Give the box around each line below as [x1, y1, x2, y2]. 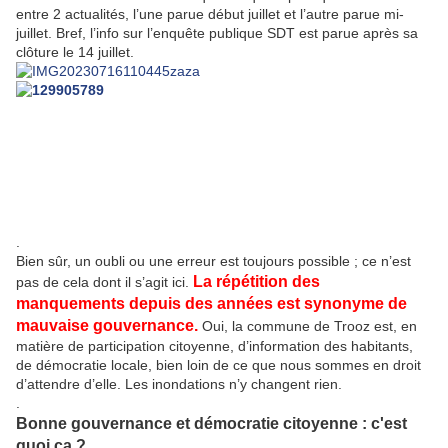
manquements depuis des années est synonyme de [16, 295, 407, 313]
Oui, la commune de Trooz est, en [198, 318, 417, 335]
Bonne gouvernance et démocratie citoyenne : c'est [16, 415, 407, 433]
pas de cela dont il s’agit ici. [16, 274, 189, 291]
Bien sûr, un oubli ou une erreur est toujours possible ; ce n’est [16, 253, 411, 270]
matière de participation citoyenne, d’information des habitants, [16, 338, 413, 355]
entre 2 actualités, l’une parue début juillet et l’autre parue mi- [16, 6, 404, 23]
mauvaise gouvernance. [16, 317, 198, 335]
